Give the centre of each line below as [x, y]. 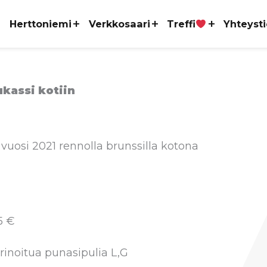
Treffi [181, 24]
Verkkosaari [119, 24]
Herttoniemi [40, 24]
